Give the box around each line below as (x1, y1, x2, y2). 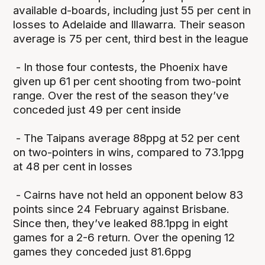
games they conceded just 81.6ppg (13, 244, 192, 258)
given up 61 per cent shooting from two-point (13, 74, 241, 88)
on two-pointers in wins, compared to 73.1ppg (13, 145, 244, 159)
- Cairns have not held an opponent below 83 (13, 188, 244, 202)
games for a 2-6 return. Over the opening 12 (13, 230, 235, 244)
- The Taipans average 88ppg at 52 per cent (13, 131, 240, 145)
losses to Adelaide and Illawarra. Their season (13, 17, 245, 31)
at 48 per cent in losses (13, 159, 133, 173)
